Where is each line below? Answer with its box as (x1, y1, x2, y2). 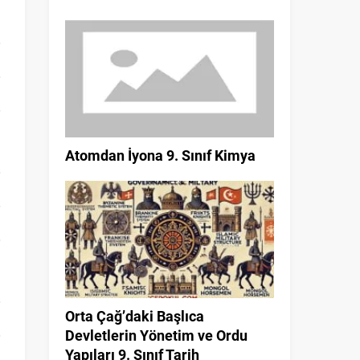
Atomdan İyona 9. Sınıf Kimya (65, 145, 256, 165)
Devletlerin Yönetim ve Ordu (65, 325, 247, 346)
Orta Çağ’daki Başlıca (65, 306, 204, 326)
